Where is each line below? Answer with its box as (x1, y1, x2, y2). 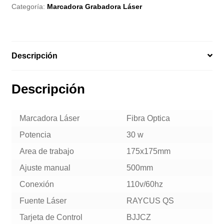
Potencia (19, 130, 51, 139)
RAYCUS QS (126, 196, 174, 205)
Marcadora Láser (19, 114, 79, 123)
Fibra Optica (126, 114, 170, 123)
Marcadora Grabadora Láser (46, 2, 142, 10)
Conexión (19, 180, 54, 189)
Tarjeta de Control (19, 213, 82, 222)
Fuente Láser (19, 196, 66, 205)
